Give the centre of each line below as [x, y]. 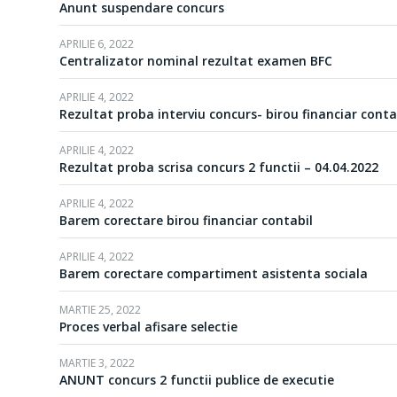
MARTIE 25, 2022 [100, 310]
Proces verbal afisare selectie [148, 327]
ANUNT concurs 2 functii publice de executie [197, 380]
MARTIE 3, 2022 [97, 363]
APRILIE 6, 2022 [97, 44]
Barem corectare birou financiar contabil [186, 220]
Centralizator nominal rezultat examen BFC [196, 61]
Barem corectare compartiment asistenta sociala [214, 273]
